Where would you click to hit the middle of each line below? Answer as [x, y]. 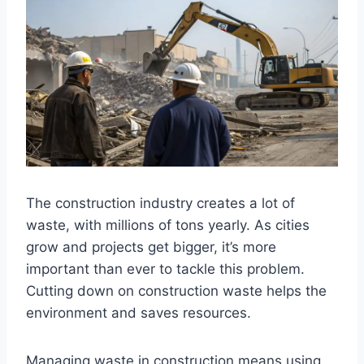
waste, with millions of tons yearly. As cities [168, 225]
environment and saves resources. [139, 312]
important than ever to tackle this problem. [165, 269]
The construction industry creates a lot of [160, 203]
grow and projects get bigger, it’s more [151, 247]
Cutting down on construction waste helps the [176, 290]
